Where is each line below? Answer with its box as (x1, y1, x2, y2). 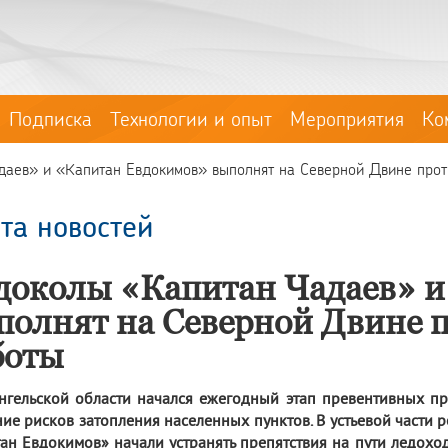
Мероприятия (290, 105, 404, 131)
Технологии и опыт (110, 105, 272, 131)
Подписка (9, 105, 92, 131)
